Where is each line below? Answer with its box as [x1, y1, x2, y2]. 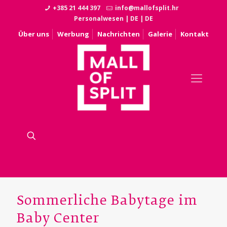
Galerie [148, 29, 172, 39]
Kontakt [180, 29, 209, 39]
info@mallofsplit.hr [115, 4, 179, 12]
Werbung [57, 29, 89, 39]
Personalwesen [74, 14, 124, 23]
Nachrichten [97, 29, 140, 39]
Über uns [18, 29, 49, 39]
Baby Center [17, 212, 99, 225]
